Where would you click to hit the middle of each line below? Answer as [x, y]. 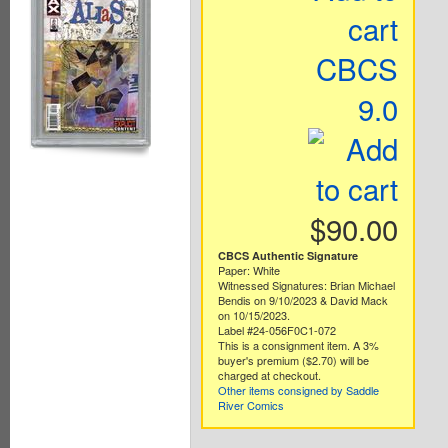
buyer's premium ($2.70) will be [293, 360]
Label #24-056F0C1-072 [276, 330]
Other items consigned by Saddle [298, 390]
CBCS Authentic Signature [287, 256]
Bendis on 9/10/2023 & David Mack [302, 300]
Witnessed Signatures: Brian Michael [306, 285]
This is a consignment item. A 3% [298, 345]
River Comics [250, 405]
